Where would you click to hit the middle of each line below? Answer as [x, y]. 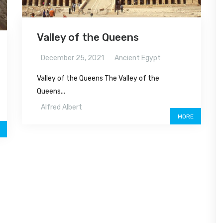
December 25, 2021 [72, 58]
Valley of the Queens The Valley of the [98, 79]
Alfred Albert [61, 108]
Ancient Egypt [138, 58]
